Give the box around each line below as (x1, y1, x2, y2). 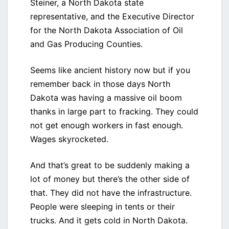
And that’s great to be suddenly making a (30, 160, 190, 171)
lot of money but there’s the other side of (30, 174, 190, 185)
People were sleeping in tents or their (30, 201, 175, 212)
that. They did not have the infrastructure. (30, 188, 192, 198)
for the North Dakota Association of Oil (30, 25, 183, 36)
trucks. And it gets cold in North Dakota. (30, 215, 188, 226)
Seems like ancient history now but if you (30, 65, 190, 76)
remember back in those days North (30, 79, 170, 89)
